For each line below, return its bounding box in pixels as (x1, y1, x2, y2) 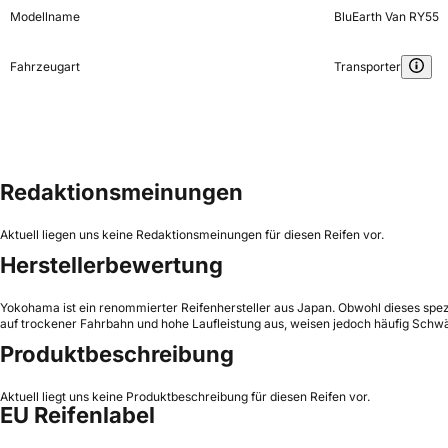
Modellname (10, 8, 80, 24)
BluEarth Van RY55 (333, 8, 439, 24)
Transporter (333, 58, 401, 74)
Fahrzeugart (10, 58, 80, 74)
